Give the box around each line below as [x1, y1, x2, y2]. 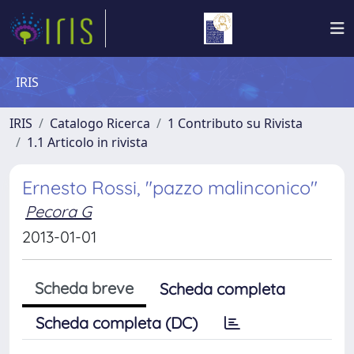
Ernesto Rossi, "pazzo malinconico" [22, 176, 318, 199]
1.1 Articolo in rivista [27, 134, 148, 151]
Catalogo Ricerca [50, 115, 150, 132]
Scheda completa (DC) [36, 313, 198, 333]
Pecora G [25, 201, 92, 221]
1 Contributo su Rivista [168, 115, 303, 132]
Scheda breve [35, 278, 134, 298]
